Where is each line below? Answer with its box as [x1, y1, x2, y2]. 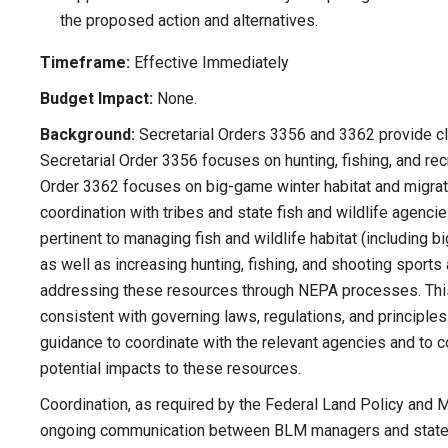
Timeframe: [40, 53, 130, 73]
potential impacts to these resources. [40, 359, 301, 379]
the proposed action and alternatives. [60, 11, 318, 31]
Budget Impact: [40, 89, 153, 109]
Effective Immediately [130, 53, 289, 73]
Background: [40, 125, 135, 145]
